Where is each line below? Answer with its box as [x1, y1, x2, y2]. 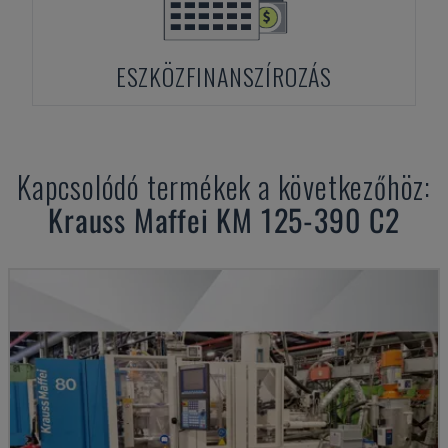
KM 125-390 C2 [216, 197, 400, 242]
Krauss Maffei [48, 197, 209, 242]
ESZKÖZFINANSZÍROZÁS [115, 58, 333, 94]
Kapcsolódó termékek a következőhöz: [17, 164, 431, 209]
